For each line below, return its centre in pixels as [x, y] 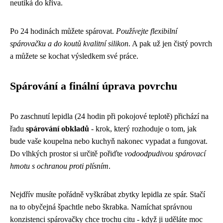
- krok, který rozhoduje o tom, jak [143, 128]
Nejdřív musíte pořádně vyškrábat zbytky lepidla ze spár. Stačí [108, 194]
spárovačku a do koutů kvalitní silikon [69, 43]
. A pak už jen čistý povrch [170, 43]
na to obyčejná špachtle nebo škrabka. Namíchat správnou [101, 207]
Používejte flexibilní [147, 31]
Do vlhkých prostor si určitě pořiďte [67, 153]
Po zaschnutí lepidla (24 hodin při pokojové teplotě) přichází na [109, 116]
